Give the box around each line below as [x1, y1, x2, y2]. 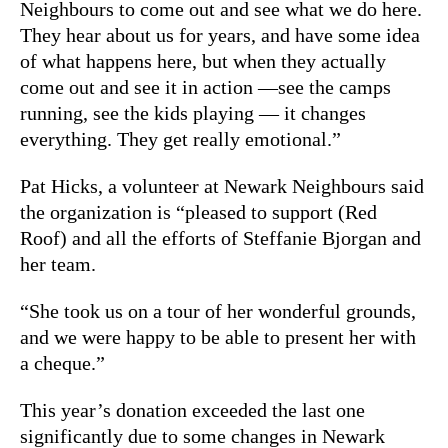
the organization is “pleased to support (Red [20, 200, 377, 223]
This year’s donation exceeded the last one [20, 398, 365, 421]
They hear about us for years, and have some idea [20, 23, 420, 46]
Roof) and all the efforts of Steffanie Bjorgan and [20, 226, 421, 249]
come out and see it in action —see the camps [20, 75, 391, 98]
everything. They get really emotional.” [20, 127, 341, 150]
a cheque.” [20, 351, 105, 374]
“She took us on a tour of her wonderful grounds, [20, 299, 416, 322]
